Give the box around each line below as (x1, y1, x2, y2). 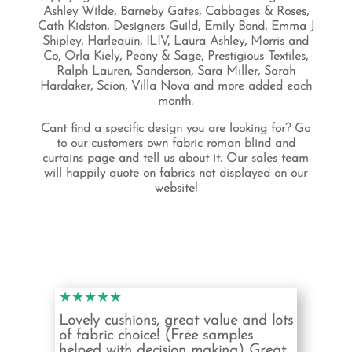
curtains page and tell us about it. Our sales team (42, 152, 310, 165)
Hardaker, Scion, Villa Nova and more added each (39, 80, 312, 93)
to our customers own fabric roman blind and (56, 137, 295, 150)
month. (158, 95, 194, 108)
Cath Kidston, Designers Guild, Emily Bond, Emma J (37, 20, 314, 33)
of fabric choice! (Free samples (58, 328, 253, 343)
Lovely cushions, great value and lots (58, 313, 293, 328)
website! (154, 182, 197, 195)
